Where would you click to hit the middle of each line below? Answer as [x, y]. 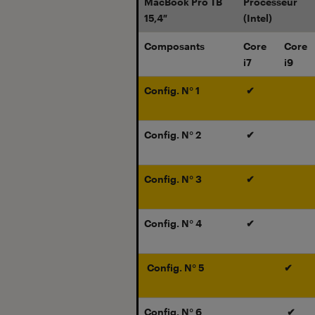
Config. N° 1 [172, 91]
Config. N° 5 [176, 268]
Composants [174, 46]
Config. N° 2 [173, 135]
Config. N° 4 [173, 224]
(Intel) [258, 18]
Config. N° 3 [173, 179]
